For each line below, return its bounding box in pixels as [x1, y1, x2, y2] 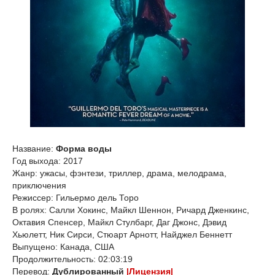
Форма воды [56, 144, 112, 153]
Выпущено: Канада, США [12, 242, 114, 252]
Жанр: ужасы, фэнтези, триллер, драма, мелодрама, [12, 168, 227, 178]
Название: [12, 144, 56, 153]
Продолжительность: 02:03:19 [12, 254, 133, 264]
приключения [12, 180, 66, 190]
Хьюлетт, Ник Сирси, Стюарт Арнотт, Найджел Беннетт [12, 230, 232, 239]
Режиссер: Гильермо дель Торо [12, 193, 139, 203]
